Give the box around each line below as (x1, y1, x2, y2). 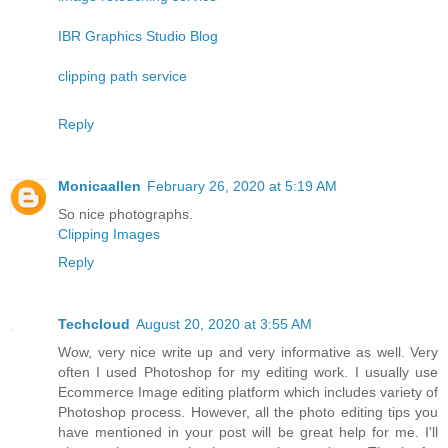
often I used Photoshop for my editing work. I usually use (58, 363, 438, 380)
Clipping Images (58, 225, 160, 242)
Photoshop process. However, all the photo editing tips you (58, 403, 438, 420)
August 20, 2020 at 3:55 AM (136, 315, 312, 332)
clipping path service (58, 67, 187, 84)
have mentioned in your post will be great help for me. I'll (58, 423, 438, 440)
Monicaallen (58, 177, 141, 194)
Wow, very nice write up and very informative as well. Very (58, 343, 438, 360)
